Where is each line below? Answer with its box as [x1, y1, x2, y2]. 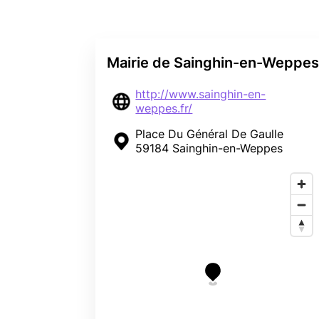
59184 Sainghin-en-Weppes [135, 141, 283, 156]
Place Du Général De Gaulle [135, 127, 284, 142]
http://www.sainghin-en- [135, 87, 266, 102]
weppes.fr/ [135, 101, 193, 116]
